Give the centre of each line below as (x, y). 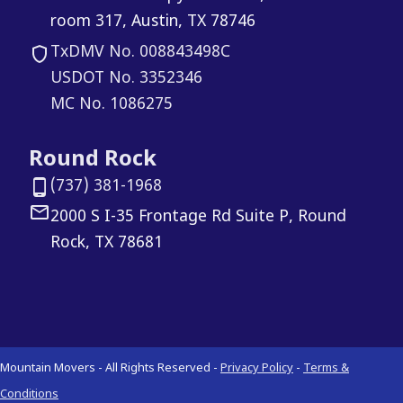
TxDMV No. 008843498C (140, 53)
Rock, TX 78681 (107, 244)
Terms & (326, 369)
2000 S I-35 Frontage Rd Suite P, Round (198, 218)
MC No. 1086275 (112, 105)
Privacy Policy (257, 369)
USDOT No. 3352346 (126, 79)
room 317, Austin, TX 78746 (153, 22)
